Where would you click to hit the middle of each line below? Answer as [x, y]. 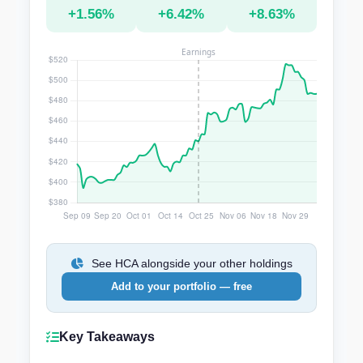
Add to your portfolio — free [181, 286]
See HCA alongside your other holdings [190, 263]
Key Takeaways [107, 337]
